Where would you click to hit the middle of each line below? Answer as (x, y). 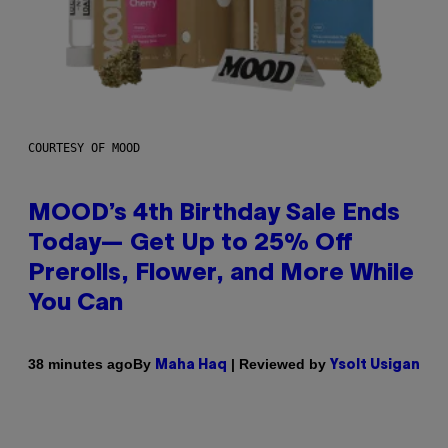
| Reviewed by (278, 363)
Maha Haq (191, 365)
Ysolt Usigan (375, 365)
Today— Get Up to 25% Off (190, 243)
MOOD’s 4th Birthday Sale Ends (214, 213)
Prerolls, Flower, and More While (221, 273)
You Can (75, 303)
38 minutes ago (80, 364)
